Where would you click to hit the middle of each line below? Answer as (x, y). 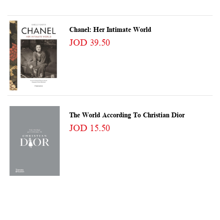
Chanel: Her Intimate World (110, 29)
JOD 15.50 (89, 128)
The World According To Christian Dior (127, 115)
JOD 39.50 (89, 42)
